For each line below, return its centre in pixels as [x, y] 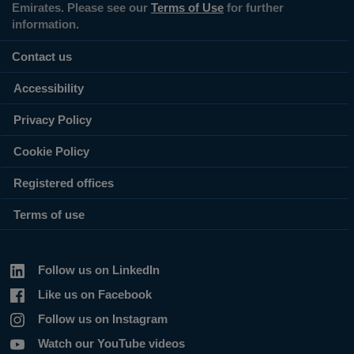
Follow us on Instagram [102, 319]
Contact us [42, 56]
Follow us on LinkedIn [98, 270]
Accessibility [49, 88]
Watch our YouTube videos [111, 343]
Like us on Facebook [94, 294]
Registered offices [64, 183]
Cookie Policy [51, 151]
